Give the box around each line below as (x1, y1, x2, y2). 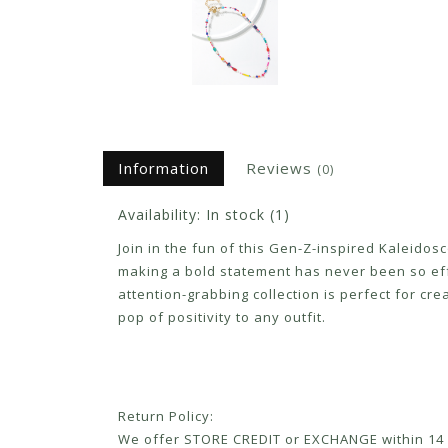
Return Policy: (118, 407, 214, 426)
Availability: (118, 205, 206, 225)
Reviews (246, 158, 317, 179)
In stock (206, 205, 265, 225)
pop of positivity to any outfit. (118, 308, 326, 327)
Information (118, 158, 209, 179)
